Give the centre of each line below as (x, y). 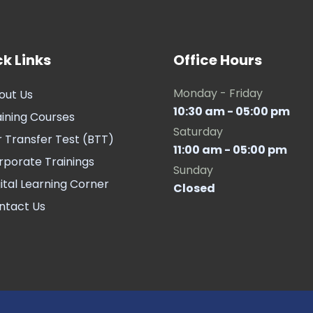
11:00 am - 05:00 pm (230, 150)
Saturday (198, 132)
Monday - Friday (218, 93)
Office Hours (218, 60)
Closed (194, 188)
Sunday (193, 170)
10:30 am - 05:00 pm (232, 111)
